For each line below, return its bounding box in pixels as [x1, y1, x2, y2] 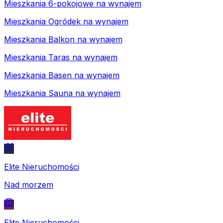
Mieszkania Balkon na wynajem [4, 34, 122, 44]
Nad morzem [4, 179, 53, 190]
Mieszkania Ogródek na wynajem [4, 16, 128, 26]
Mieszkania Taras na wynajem [4, 52, 117, 62]
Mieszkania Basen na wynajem [4, 70, 119, 80]
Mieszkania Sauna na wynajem [4, 88, 120, 98]
